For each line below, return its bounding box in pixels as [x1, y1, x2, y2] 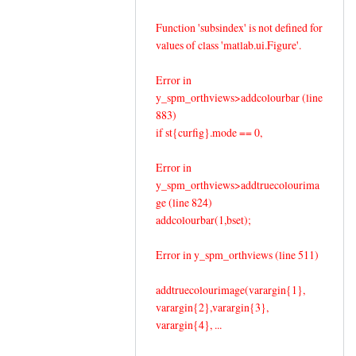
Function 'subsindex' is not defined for [156, 19, 323, 35]
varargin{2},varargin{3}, [156, 299, 269, 315]
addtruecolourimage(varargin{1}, [156, 281, 305, 297]
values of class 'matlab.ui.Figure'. [156, 37, 301, 52]
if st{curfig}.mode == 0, [156, 124, 262, 140]
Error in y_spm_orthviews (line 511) [156, 246, 319, 262]
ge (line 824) [156, 194, 212, 210]
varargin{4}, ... [156, 316, 222, 332]
